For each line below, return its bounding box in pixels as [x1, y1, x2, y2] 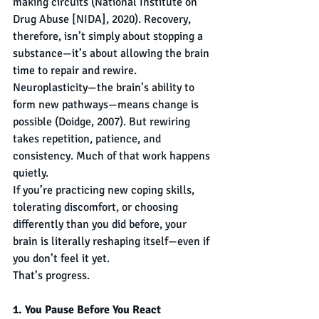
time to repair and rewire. [13, 63, 137, 78]
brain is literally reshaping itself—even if [13, 234, 212, 249]
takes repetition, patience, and [13, 132, 164, 147]
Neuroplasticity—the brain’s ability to [13, 80, 197, 95]
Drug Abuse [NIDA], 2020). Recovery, [13, 12, 194, 27]
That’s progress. [13, 268, 90, 283]
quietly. [13, 166, 48, 181]
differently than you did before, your [13, 217, 189, 232]
